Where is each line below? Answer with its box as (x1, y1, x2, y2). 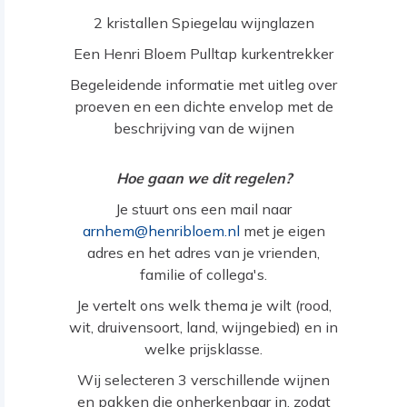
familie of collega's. (140, 265, 267, 284)
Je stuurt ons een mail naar (115, 200, 292, 219)
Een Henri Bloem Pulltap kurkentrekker (74, 45, 333, 64)
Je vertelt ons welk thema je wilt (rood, (75, 296, 332, 315)
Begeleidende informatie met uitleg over (70, 75, 337, 94)
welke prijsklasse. (144, 340, 263, 359)
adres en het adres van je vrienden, (87, 243, 320, 263)
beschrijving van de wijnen (113, 119, 294, 138)
